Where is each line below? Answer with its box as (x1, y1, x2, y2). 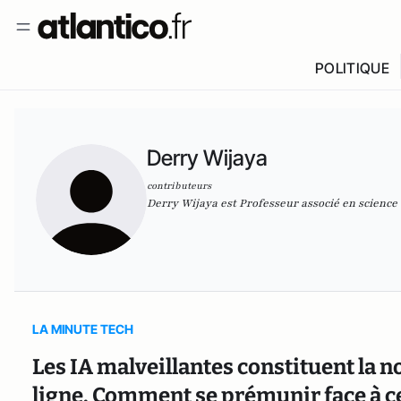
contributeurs (147, 179, 211, 192)
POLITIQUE (314, 59, 389, 77)
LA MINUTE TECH (32, 321, 133, 337)
